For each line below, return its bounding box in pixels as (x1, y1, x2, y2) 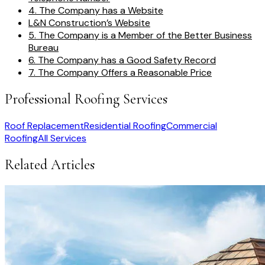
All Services (38, 131, 86, 144)
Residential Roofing (84, 119, 166, 132)
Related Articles (5, 156, 95, 173)
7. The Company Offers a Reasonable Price (28, 66, 212, 79)
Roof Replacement (5, 119, 84, 132)
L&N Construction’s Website (28, 17, 150, 29)
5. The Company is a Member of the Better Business (28, 29, 252, 41)
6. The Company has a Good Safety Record (28, 54, 216, 66)
